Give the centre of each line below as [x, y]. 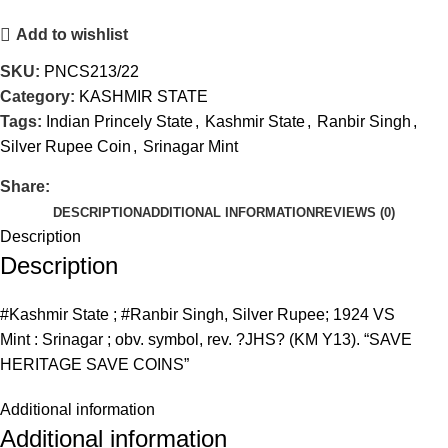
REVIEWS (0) [355, 212]
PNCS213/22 [91, 71]
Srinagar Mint [190, 146]
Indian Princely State [119, 121]
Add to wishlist [72, 35]
